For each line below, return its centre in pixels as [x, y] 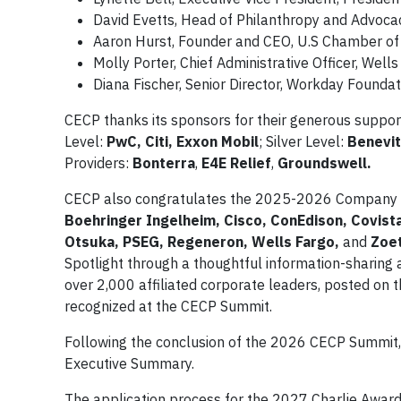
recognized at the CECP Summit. [168, 306]
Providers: [98, 163]
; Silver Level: [303, 141]
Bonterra [164, 163]
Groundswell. [324, 163]
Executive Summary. [129, 363]
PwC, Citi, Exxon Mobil [183, 141]
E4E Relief [236, 163]
